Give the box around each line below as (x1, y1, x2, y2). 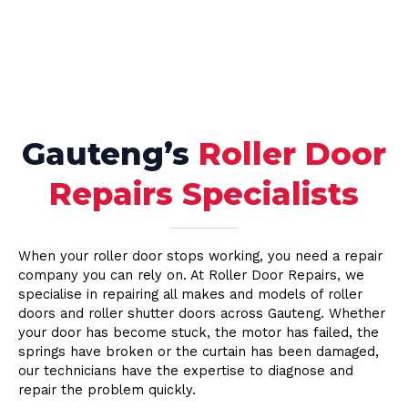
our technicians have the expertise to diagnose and (18, 362, 353, 379)
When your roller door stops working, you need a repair (18, 248, 382, 264)
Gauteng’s (22, 135, 199, 173)
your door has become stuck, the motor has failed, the (18, 324, 379, 341)
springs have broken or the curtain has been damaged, (18, 343, 379, 360)
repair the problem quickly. (18, 382, 196, 398)
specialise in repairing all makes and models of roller (18, 286, 362, 302)
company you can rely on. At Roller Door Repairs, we (18, 267, 364, 283)
